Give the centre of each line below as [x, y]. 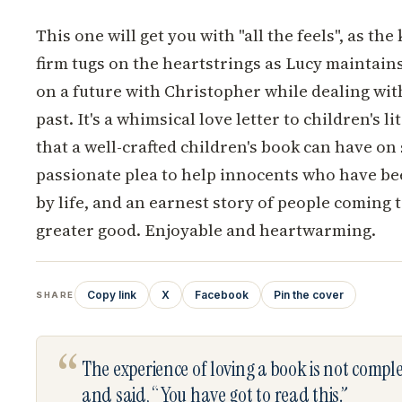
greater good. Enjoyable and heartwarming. [206, 230]
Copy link [111, 294]
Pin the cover [308, 294]
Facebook [221, 294]
